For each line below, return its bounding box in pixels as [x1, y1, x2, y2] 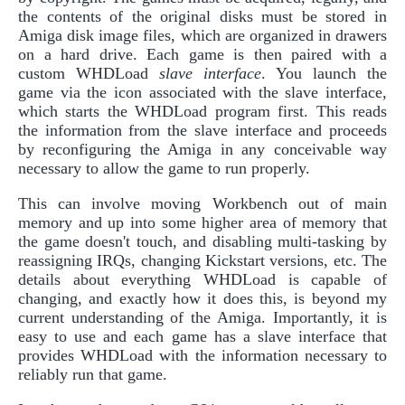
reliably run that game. [18, 364, 167, 383]
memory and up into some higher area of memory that [18, 212, 387, 231]
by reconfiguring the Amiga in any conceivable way [18, 139, 387, 158]
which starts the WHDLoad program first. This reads [18, 101, 387, 120]
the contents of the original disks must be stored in [18, 6, 387, 25]
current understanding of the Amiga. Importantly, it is [18, 307, 387, 326]
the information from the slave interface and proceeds [18, 120, 387, 139]
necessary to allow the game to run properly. [18, 158, 310, 177]
